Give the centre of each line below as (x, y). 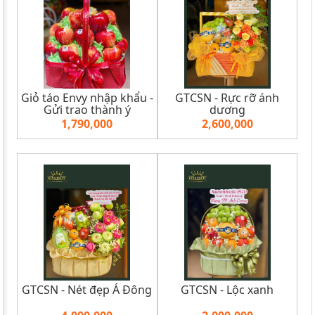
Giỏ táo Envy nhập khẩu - (87, 97)
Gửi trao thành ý (87, 109)
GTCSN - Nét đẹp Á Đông (87, 289)
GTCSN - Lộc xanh (227, 289)
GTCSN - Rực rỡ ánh (227, 97)
